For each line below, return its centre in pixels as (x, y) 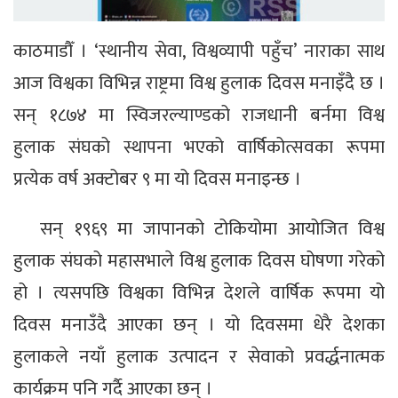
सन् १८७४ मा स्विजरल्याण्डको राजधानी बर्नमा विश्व (199, 115)
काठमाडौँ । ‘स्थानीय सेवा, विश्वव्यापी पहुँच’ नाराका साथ (199, 52)
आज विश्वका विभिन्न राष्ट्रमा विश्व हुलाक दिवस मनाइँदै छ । (199, 84)
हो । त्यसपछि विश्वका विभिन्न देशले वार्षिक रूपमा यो (199, 293)
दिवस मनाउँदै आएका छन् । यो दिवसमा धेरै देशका (199, 325)
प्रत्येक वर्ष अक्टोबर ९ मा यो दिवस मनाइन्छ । (157, 179)
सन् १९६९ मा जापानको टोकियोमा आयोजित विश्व (212, 229)
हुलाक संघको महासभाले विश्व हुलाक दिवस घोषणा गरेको (199, 261)
